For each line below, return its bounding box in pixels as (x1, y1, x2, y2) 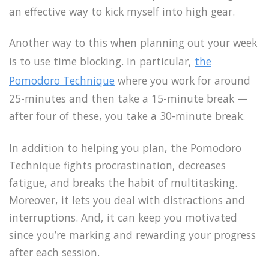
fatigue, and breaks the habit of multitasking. (9, 175, 237, 190)
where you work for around (115, 73, 250, 88)
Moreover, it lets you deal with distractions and (9, 193, 245, 208)
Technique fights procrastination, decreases (9, 158, 226, 173)
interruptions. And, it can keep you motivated (9, 210, 237, 225)
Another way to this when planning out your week (9, 35, 257, 50)
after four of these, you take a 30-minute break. (9, 109, 245, 124)
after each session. (9, 245, 100, 260)
